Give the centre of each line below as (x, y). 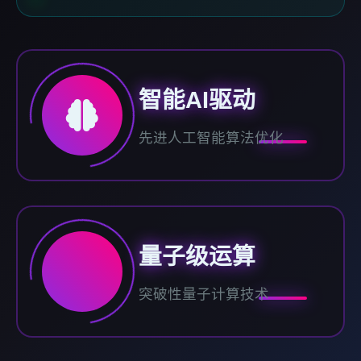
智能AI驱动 (197, 100)
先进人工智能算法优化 (211, 138)
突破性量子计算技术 (204, 295)
